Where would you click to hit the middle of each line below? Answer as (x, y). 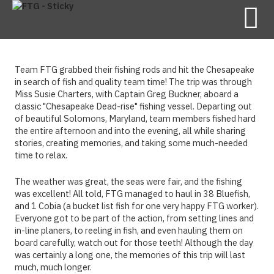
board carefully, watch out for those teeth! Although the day (134, 243)
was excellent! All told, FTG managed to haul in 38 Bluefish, (132, 194)
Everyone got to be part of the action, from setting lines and (134, 218)
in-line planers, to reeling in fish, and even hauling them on (129, 231)
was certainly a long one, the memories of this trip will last (130, 255)
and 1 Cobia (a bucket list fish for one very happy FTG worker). (137, 206)
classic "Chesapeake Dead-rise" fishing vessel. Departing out (133, 106)
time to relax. (41, 155)
